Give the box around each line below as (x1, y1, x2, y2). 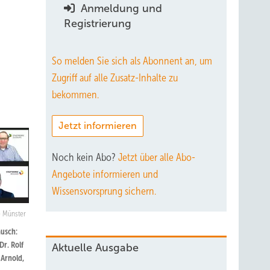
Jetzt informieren (58, 121, 137, 131)
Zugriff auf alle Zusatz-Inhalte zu (52, 72, 178, 84)
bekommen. (52, 89, 99, 101)
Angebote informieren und (52, 168, 158, 180)
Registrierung (64, 17, 131, 30)
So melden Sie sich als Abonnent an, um (52, 55, 212, 67)
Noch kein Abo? (52, 151, 118, 163)
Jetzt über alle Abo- (118, 151, 195, 163)
